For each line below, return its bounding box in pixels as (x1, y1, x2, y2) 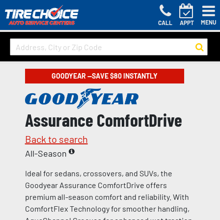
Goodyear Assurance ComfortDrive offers (25, 180, 167, 190)
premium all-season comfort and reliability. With (25, 192, 189, 202)
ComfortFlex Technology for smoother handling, (25, 204, 190, 214)
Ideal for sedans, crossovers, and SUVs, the (25, 168, 172, 178)
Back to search (25, 133, 88, 145)
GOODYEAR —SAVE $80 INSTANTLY (51, 72, 158, 81)
